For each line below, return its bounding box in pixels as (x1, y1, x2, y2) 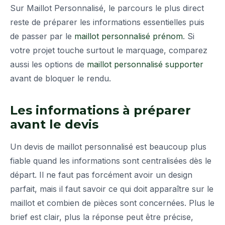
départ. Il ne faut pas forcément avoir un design (10, 170, 192, 180)
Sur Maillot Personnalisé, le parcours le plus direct (10, 3, 204, 14)
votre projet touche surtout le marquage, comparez (10, 45, 207, 56)
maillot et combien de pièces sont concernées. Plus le (10, 198, 214, 208)
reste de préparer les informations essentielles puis (10, 17, 204, 28)
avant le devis (10, 117, 98, 132)
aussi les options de (10, 59, 87, 70)
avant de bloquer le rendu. (10, 73, 111, 84)
